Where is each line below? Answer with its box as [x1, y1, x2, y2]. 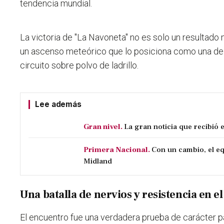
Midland [83, 156, 112, 166]
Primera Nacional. [83, 144, 150, 155]
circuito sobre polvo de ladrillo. [20, 60, 139, 71]
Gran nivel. [83, 121, 123, 132]
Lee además [35, 99, 81, 109]
